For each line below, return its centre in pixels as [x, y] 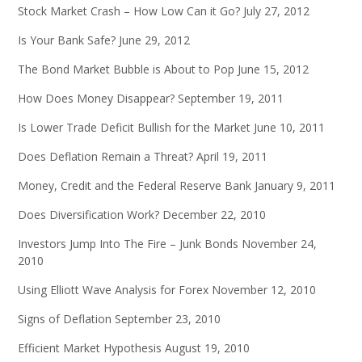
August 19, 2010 [207, 348]
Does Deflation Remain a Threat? [105, 157]
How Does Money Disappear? [96, 99]
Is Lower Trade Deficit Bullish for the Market [134, 128]
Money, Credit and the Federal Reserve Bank [135, 186]
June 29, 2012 [154, 40]
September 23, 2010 [168, 319]
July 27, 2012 [276, 11]
